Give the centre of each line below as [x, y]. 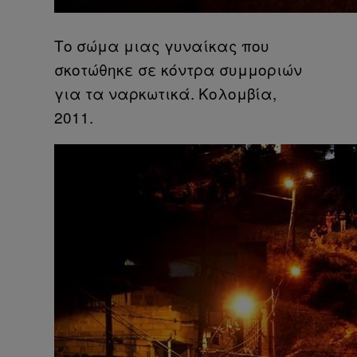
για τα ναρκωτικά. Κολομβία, [165, 92]
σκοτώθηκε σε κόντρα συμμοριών [178, 69]
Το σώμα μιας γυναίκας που [162, 45]
